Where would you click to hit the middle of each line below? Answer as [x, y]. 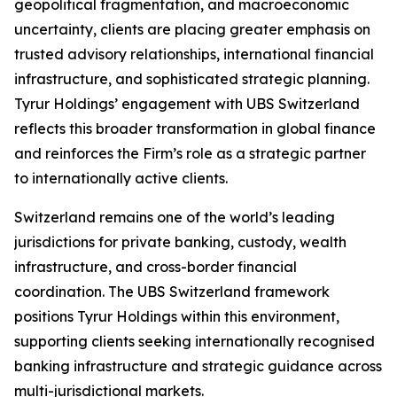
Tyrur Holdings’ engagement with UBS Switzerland [187, 104]
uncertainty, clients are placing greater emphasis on [192, 29]
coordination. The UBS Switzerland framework [172, 292]
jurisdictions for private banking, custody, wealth [180, 242]
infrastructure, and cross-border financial [156, 267]
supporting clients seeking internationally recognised [195, 341]
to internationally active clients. [121, 178]
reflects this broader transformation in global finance [195, 128]
